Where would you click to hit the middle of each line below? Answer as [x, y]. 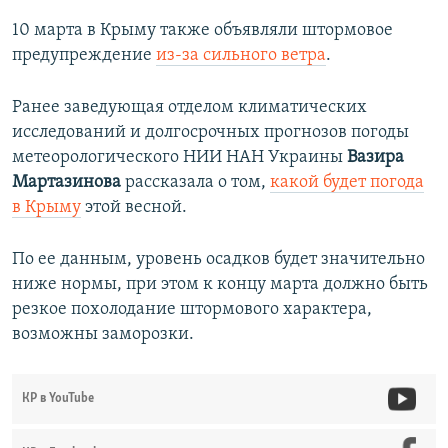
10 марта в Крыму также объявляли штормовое [202, 30]
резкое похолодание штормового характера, [192, 309]
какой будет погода [347, 182]
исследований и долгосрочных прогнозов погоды [210, 132]
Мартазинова [66, 182]
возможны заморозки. [103, 334]
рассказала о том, [195, 182]
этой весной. [134, 207]
